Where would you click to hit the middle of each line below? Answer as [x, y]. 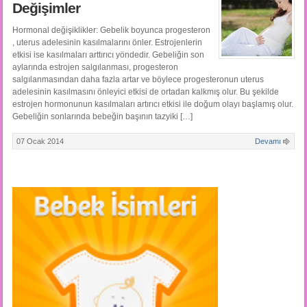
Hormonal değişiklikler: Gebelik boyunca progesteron [111, 30]
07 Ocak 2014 [40, 142]
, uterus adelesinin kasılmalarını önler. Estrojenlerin [107, 43]
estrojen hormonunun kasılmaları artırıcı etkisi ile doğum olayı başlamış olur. [152, 105]
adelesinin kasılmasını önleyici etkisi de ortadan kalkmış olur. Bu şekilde [145, 92]
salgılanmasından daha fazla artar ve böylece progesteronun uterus [138, 80]
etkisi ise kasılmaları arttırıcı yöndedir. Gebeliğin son [108, 55]
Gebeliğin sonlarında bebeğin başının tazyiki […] [102, 117]
